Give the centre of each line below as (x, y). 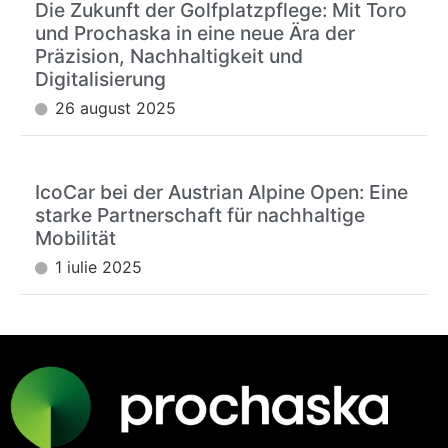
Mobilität (75, 237)
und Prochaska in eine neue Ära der (195, 32)
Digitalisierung (100, 78)
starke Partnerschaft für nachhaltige (200, 214)
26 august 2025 (115, 107)
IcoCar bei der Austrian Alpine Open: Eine (221, 191)
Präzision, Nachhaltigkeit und (169, 55)
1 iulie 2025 (98, 266)
